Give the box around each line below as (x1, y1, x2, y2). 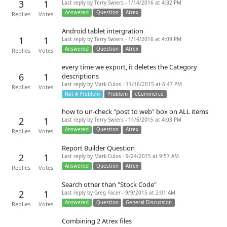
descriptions (62, 72, 99, 80)
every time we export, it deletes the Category (62, 63, 197, 71)
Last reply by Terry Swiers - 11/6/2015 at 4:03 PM (62, 117, 181, 123)
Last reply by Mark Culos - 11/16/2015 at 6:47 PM (62, 82, 182, 87)
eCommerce (135, 91, 164, 97)
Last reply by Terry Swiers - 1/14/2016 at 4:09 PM (62, 36, 181, 42)
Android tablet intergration (62, 27, 143, 35)
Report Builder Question (62, 144, 135, 152)
